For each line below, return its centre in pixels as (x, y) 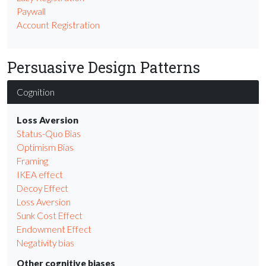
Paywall (31, 12)
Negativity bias (45, 243)
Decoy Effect (42, 188)
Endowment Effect (54, 229)
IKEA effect (40, 174)
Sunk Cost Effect (50, 215)
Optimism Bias (45, 147)
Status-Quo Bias (49, 133)
